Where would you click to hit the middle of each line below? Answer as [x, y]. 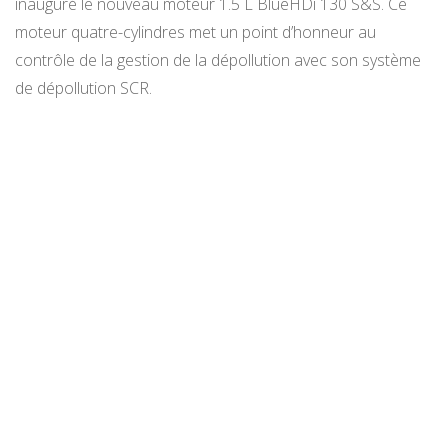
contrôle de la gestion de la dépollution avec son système [218, 59]
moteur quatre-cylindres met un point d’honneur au [195, 31]
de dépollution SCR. [83, 87]
